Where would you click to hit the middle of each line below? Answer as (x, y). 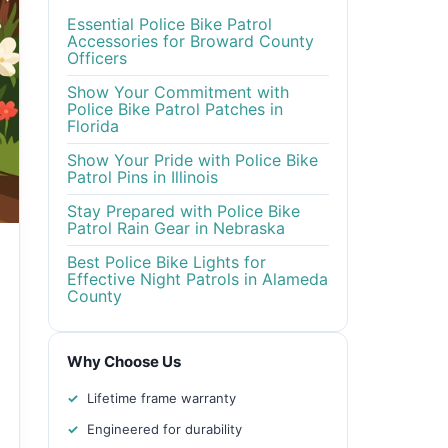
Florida (93, 126)
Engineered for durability (164, 429)
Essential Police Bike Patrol (169, 24)
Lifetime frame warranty (161, 398)
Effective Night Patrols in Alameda (197, 279)
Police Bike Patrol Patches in (175, 109)
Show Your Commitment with (178, 92)
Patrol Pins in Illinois (142, 177)
